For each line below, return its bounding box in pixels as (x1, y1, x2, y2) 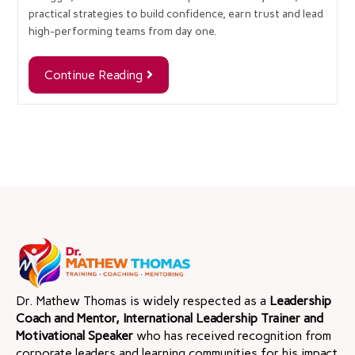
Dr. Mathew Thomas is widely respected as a (16, 293, 269, 309)
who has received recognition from (133, 328, 331, 344)
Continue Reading (44, 67, 143, 82)
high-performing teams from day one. (28, 24, 216, 38)
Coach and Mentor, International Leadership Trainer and (16, 311, 323, 326)
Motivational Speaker (16, 328, 133, 344)
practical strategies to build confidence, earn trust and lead (28, 6, 323, 21)
